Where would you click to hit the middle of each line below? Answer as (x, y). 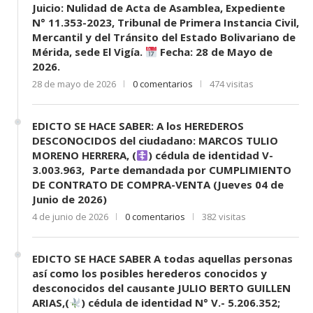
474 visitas (232, 84)
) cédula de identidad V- (211, 155)
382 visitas (224, 217)
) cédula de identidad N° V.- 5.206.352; (181, 303)
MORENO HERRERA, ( (84, 155)
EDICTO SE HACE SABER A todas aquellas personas (162, 259)
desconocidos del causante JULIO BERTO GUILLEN (161, 288)
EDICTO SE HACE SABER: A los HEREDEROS (138, 126)
